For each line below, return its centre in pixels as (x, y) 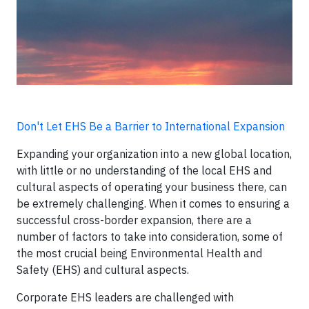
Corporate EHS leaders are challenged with (125, 297)
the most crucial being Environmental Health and (139, 253)
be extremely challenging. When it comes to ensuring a (153, 203)
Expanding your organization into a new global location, (154, 154)
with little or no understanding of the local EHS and (144, 170)
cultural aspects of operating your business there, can (152, 187)
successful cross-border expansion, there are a (134, 220)
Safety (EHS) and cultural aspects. (104, 270)
